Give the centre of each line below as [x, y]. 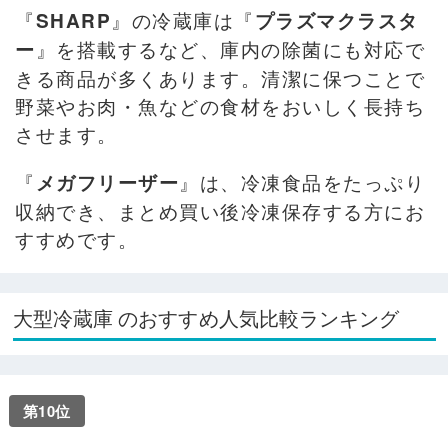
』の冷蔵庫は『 [183, 20]
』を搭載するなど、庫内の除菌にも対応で [230, 49]
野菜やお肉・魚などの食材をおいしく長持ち [220, 106]
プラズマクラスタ [336, 21]
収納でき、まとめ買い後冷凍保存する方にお [220, 211]
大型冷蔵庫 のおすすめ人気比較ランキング [206, 319]
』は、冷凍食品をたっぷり [302, 182]
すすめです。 [76, 239]
